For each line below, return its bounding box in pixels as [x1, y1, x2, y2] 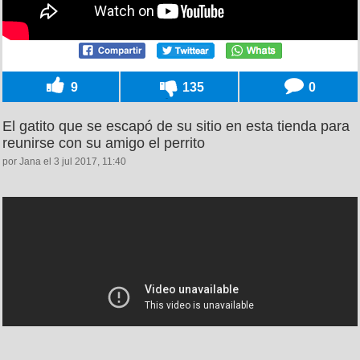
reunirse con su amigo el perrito [2, 134, 205, 151]
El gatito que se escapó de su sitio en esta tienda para [2, 117, 350, 134]
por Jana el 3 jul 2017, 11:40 [2, 155, 126, 167]
